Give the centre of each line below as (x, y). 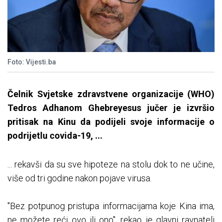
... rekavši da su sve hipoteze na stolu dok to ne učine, (111, 164)
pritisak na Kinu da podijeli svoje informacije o (111, 121)
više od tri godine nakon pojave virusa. (80, 178)
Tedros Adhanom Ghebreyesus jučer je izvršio (111, 108)
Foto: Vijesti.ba (32, 62)
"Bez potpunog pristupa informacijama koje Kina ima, (111, 206)
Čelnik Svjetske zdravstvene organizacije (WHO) (111, 94)
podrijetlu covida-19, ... (55, 135)
